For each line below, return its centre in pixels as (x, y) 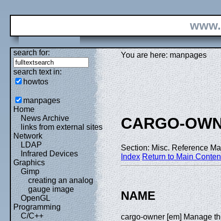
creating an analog (61, 180)
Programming (37, 207)
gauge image (51, 189)
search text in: (37, 72)
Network (28, 136)
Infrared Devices (49, 154)
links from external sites (62, 127)
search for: (32, 53)
